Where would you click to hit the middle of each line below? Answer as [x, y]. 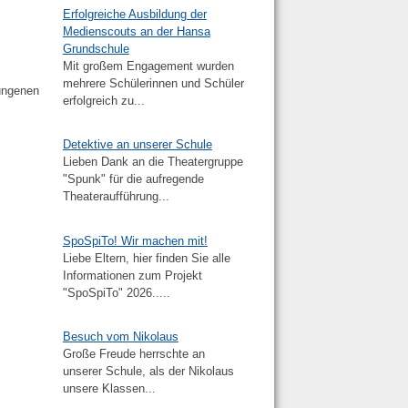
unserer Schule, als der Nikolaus [148, 371]
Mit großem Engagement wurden [148, 66]
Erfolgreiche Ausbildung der [134, 15]
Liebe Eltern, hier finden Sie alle [146, 258]
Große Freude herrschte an [133, 353]
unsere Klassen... [109, 388]
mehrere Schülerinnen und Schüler [153, 84]
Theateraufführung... [116, 197]
